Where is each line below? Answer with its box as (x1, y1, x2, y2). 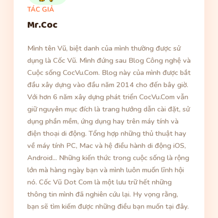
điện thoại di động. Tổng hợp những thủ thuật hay (27, 128, 186, 139)
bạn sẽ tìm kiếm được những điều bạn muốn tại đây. (27, 201, 189, 212)
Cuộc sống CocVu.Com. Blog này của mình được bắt (27, 68, 191, 78)
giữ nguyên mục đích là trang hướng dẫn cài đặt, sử (27, 104, 190, 114)
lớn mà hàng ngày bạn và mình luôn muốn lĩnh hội (27, 165, 184, 175)
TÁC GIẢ (27, 5, 54, 15)
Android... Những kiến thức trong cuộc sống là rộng (27, 153, 189, 163)
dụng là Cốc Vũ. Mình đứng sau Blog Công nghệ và (27, 55, 191, 66)
